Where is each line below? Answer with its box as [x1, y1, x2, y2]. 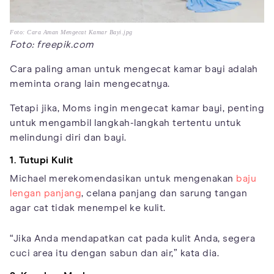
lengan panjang [10, 188, 81, 198]
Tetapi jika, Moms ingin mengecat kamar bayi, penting [10, 103, 264, 113]
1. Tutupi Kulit [10, 155, 73, 165]
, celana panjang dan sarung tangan [81, 188, 247, 198]
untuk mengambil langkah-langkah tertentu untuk [10, 117, 241, 128]
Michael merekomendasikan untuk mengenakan [10, 173, 236, 183]
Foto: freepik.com [10, 39, 94, 50]
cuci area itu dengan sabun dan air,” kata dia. [10, 248, 219, 258]
